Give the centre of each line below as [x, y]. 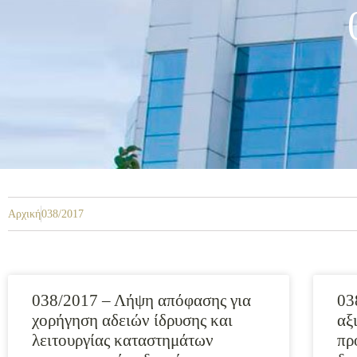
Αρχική [24, 214]
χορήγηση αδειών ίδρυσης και [132, 320]
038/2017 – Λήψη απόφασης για [141, 300]
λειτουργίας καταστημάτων [123, 340]
